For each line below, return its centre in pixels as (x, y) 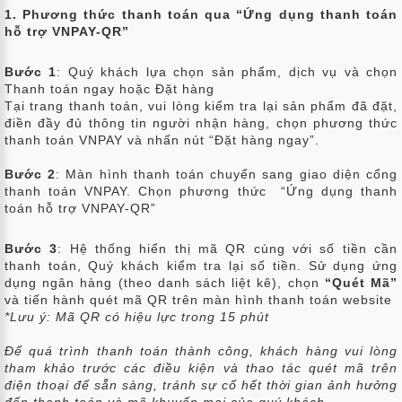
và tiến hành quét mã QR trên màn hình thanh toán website (198, 300)
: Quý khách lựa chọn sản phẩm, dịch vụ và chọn (227, 72)
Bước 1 (31, 72)
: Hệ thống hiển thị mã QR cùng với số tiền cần (228, 249)
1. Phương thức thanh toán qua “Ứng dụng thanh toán (201, 15)
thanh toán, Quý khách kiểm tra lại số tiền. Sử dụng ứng (201, 266)
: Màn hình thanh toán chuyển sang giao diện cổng (227, 175)
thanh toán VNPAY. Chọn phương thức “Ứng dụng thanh (201, 192)
